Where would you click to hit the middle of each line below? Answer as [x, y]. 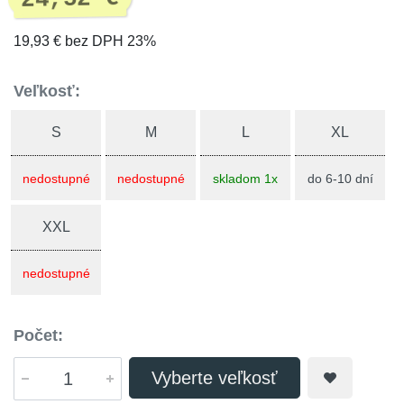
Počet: [38, 335]
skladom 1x [245, 179]
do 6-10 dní [340, 179]
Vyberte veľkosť [215, 378]
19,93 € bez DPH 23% [85, 41]
